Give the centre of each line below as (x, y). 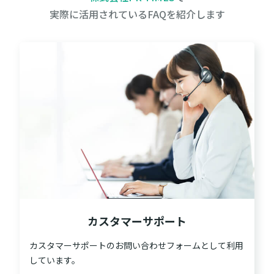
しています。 (55, 260)
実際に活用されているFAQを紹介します (137, 14)
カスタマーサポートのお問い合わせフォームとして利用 (136, 245)
